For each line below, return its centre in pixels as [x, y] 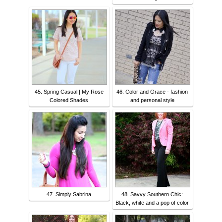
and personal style [152, 100]
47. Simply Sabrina [69, 194]
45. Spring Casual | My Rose [69, 92]
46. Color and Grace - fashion [152, 92]
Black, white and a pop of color [152, 203]
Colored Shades [69, 100]
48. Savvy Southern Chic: [152, 194]
